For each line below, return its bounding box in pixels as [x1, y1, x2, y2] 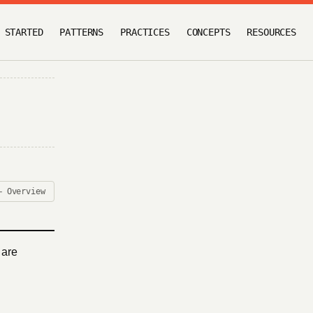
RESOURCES [247, 26, 296, 38]
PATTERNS [59, 26, 104, 38]
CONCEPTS [186, 26, 231, 38]
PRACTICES [120, 26, 170, 38]
